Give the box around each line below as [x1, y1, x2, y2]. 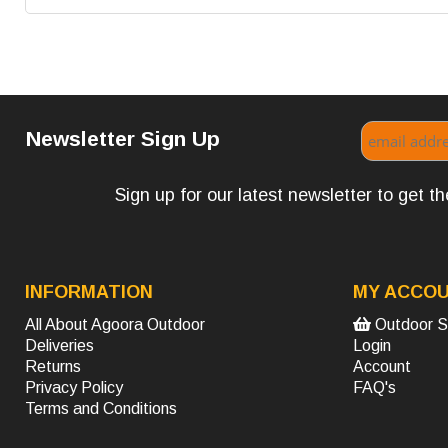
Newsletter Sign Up [26, 127, 221, 151]
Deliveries [25, 337, 94, 355]
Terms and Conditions [25, 400, 177, 418]
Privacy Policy [25, 379, 123, 397]
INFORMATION [25, 282, 153, 303]
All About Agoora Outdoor [25, 316, 205, 334]
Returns [25, 358, 81, 376]
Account [352, 358, 411, 376]
